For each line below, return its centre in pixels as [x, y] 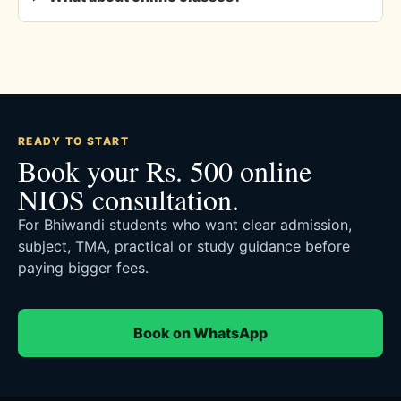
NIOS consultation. [128, 199]
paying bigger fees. [83, 267]
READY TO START [74, 141]
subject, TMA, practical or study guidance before [184, 246]
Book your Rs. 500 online [165, 170]
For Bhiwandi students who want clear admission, [185, 224]
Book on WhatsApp [200, 333]
